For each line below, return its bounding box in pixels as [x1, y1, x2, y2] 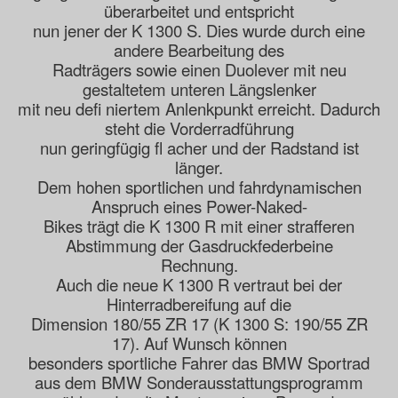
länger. [175, 155, 223, 179]
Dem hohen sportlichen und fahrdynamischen [36, 175, 362, 199]
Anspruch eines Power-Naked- [91, 195, 307, 219]
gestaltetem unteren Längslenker [82, 77, 316, 101]
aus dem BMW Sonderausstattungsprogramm [35, 370, 363, 394]
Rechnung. [160, 253, 238, 277]
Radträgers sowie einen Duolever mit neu [52, 58, 346, 82]
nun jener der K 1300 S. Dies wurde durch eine [33, 19, 365, 43]
